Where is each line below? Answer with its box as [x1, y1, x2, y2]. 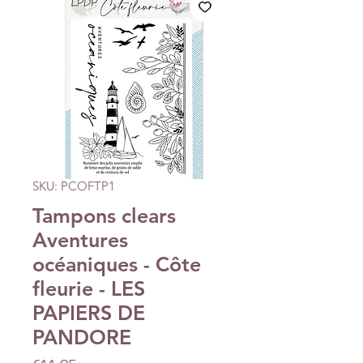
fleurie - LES [32, 275, 145, 301]
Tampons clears [32, 203, 176, 228]
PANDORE [32, 324, 131, 349]
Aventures [32, 227, 128, 252]
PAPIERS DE [32, 300, 145, 325]
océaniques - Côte [32, 251, 201, 276]
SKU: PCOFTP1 [32, 177, 115, 194]
